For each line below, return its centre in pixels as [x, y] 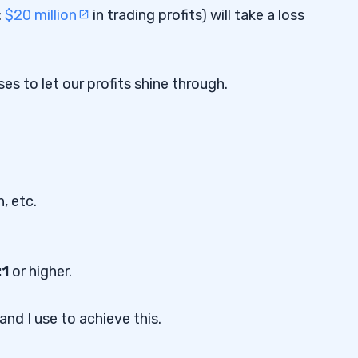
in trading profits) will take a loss [197, 15]
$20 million [41, 15]
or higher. [40, 271]
